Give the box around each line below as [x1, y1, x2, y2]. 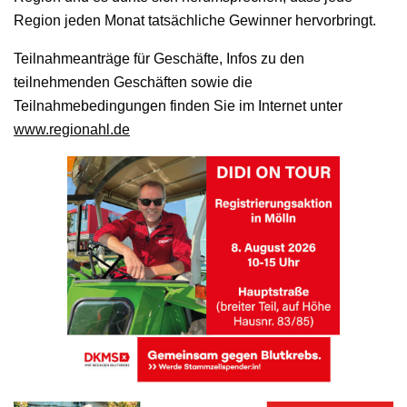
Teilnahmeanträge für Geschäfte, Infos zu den [14, 50, 304, 66]
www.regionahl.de [14, 121, 130, 137]
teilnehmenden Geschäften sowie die [14, 74, 253, 90]
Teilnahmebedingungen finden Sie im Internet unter [14, 97, 342, 114]
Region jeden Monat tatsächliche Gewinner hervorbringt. [14, 12, 376, 28]
